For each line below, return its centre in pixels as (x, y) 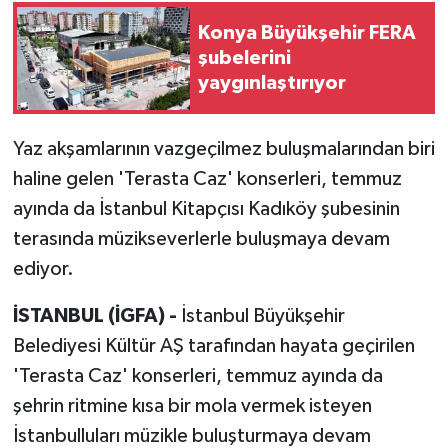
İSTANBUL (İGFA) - (96, 316)
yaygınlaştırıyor (272, 82)
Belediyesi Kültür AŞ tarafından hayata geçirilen (213, 346)
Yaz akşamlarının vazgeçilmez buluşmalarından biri (223, 149)
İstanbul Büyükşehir (262, 316)
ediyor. (43, 269)
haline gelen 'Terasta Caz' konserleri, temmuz (207, 179)
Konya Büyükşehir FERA (307, 32)
